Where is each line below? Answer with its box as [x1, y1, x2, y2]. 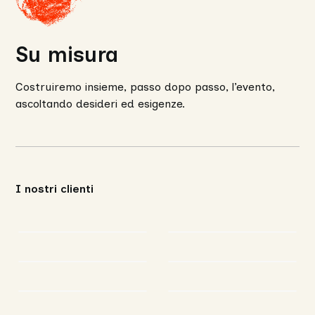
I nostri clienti [15, 182, 94, 196]
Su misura [15, 41, 119, 68]
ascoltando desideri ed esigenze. [15, 97, 186, 111]
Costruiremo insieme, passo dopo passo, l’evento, [15, 80, 276, 94]
